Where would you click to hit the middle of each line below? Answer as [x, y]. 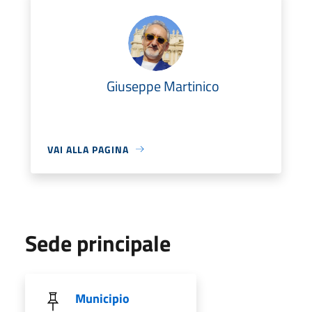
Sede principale [98, 243]
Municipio [102, 298]
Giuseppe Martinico [163, 86]
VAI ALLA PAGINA [88, 149]
